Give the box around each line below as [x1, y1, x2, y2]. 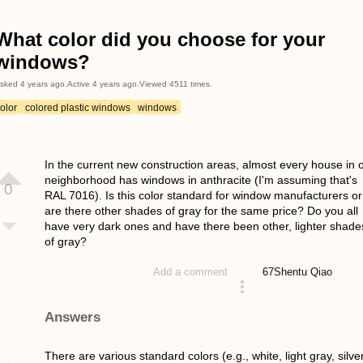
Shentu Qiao [274, 265, 333, 278]
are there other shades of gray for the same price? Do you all [44, 204, 358, 218]
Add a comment [153, 266, 228, 279]
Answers [44, 309, 100, 325]
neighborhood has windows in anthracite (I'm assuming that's [44, 173, 357, 187]
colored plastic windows [24, 101, 130, 113]
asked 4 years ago [112, 295, 199, 308]
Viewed [139, 79, 169, 89]
